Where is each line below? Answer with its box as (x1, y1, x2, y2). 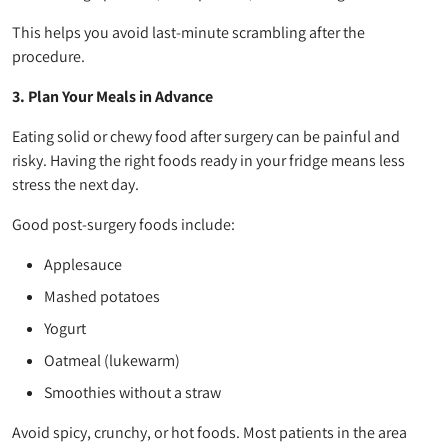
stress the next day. (12, 173, 139, 195)
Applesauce (44, 253, 122, 275)
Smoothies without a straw (44, 381, 221, 403)
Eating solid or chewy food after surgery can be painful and (12, 125, 400, 147)
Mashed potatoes (44, 285, 160, 307)
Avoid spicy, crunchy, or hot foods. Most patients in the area (12, 421, 407, 443)
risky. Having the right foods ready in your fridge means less (12, 149, 405, 171)
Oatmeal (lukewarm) (44, 349, 180, 371)
